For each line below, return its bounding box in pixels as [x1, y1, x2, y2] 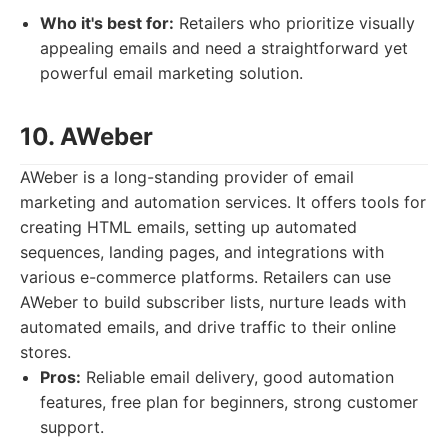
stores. [20, 342, 71, 362]
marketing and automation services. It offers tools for [20, 192, 426, 212]
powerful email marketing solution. [40, 63, 303, 83]
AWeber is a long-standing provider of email [20, 167, 354, 187]
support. [40, 417, 104, 437]
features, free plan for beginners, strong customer [40, 392, 418, 412]
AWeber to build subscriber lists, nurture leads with [20, 292, 406, 312]
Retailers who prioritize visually [174, 13, 415, 33]
